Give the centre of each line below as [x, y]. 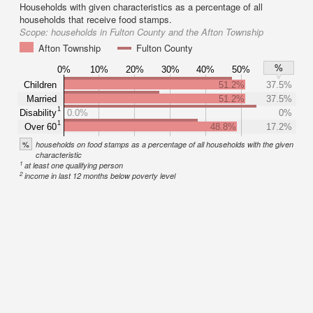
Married [42, 99]
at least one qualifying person [74, 165]
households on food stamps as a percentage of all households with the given [165, 144]
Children [40, 85]
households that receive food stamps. [96, 19]
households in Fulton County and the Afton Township [157, 32]
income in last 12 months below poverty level [100, 176]
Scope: [35, 32]
